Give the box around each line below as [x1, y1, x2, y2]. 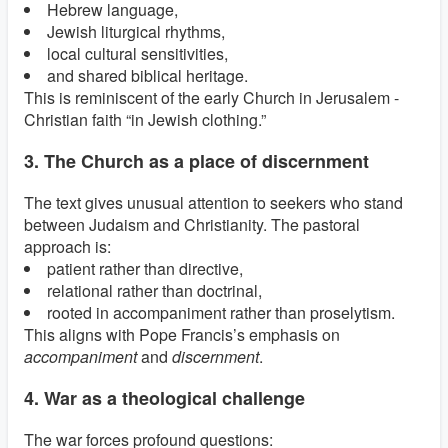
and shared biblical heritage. [47, 64, 248, 88]
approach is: [24, 235, 111, 259]
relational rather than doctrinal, [47, 279, 262, 303]
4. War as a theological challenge [24, 385, 305, 412]
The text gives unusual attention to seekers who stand [24, 191, 403, 215]
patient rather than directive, [47, 257, 243, 281]
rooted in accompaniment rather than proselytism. [47, 301, 395, 325]
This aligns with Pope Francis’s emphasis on [24, 323, 340, 347]
